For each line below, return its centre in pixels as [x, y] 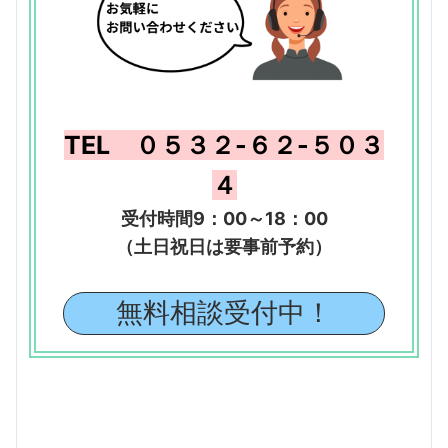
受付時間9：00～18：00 [224, 218]
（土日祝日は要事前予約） [224, 246]
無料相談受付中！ [224, 312]
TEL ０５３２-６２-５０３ [224, 144]
